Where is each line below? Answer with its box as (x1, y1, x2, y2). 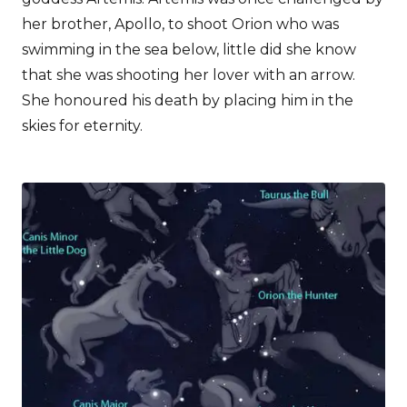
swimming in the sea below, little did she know (22, 40, 356, 58)
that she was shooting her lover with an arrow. (22, 65, 355, 84)
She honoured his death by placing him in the (22, 91, 353, 109)
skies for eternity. (22, 116, 143, 134)
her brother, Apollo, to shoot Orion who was (22, 15, 339, 33)
